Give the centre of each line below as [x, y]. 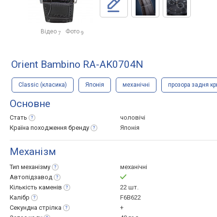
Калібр [20, 197]
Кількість [24, 187]
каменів [50, 187]
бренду [79, 128]
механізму [36, 167]
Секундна [24, 208]
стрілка [50, 208]
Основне [30, 104]
